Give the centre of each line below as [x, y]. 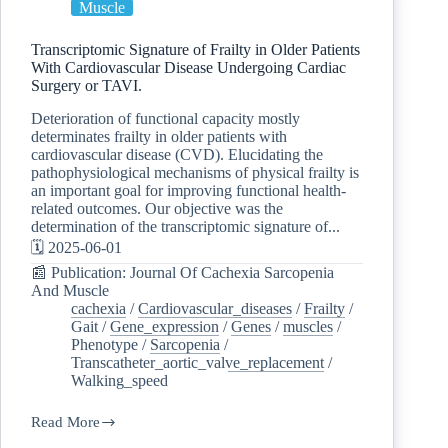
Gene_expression [164, 326]
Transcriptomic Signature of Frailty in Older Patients [195, 49]
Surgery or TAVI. [86, 85]
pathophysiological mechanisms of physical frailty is [195, 172]
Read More [65, 421]
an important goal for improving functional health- [188, 190]
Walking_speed [119, 380]
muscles [308, 326]
